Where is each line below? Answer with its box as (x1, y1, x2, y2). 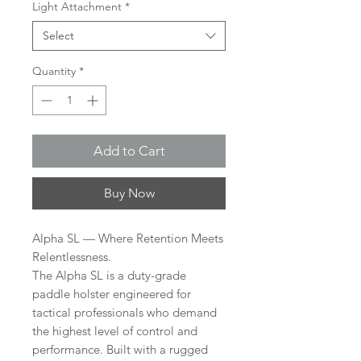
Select (43, 28, 74, 44)
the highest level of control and (32, 323, 197, 339)
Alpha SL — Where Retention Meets (32, 230, 223, 247)
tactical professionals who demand (32, 305, 217, 321)
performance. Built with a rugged (32, 342, 208, 358)
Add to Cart (93, 143, 165, 160)
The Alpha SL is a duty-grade (32, 268, 186, 284)
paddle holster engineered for (32, 286, 191, 302)
